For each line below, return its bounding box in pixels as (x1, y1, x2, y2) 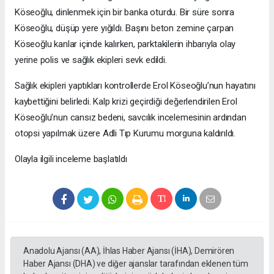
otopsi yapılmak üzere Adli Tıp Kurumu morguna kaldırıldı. (15, 128, 236, 139)
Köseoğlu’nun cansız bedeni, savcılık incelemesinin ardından (15, 112, 246, 124)
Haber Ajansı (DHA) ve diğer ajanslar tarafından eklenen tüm (23, 259, 248, 269)
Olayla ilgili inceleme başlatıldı (15, 154, 127, 165)
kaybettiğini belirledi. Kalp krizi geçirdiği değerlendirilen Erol (15, 96, 237, 108)
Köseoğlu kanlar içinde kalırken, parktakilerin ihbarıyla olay (15, 39, 236, 50)
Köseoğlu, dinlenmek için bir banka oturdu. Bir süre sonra (15, 7, 235, 18)
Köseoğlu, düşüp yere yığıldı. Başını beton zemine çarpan (15, 23, 234, 34)
